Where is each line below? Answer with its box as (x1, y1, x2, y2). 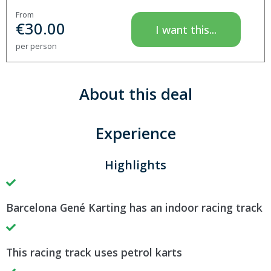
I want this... (155, 22, 217, 37)
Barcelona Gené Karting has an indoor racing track (6, 200, 263, 215)
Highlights (105, 156, 166, 173)
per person (16, 40, 57, 51)
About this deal (79, 83, 192, 105)
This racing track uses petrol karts (6, 244, 182, 260)
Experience (95, 122, 176, 144)
